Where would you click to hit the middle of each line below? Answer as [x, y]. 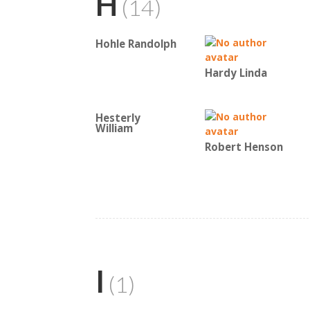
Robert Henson [244, 147]
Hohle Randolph [136, 44]
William [114, 128]
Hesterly [118, 118]
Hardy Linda [236, 73]
